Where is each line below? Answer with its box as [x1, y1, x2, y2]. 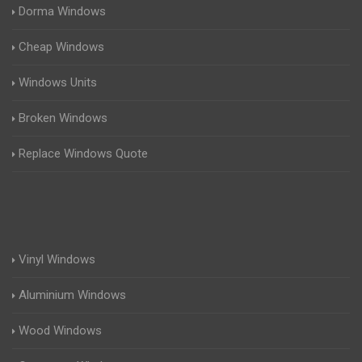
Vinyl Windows [19, 252, 95, 267]
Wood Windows [19, 323, 102, 338]
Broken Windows [19, 111, 107, 125]
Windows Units [19, 75, 97, 90]
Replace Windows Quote [19, 146, 148, 161]
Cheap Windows [19, 40, 104, 54]
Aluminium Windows [19, 288, 126, 302]
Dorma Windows [19, 4, 106, 19]
